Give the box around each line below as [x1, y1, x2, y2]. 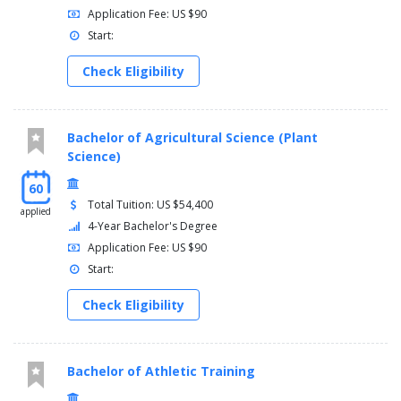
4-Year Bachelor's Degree [88, 218, 218, 235]
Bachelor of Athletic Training [67, 363, 255, 380]
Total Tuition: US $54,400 [88, 197, 214, 213]
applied [21, 205, 51, 218]
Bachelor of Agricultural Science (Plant [67, 129, 318, 147]
